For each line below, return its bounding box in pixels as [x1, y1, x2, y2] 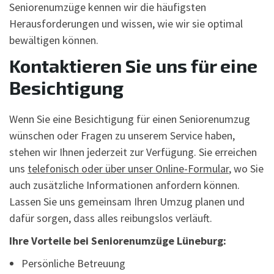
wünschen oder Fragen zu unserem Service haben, [9, 128, 235, 143]
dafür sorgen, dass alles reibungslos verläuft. [9, 210, 212, 225]
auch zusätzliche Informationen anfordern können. [9, 177, 240, 192]
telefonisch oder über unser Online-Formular [28, 161, 229, 176]
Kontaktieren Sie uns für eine [9, 54, 257, 76]
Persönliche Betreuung [21, 256, 125, 270]
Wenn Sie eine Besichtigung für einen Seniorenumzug [9, 111, 250, 126]
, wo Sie [229, 161, 264, 176]
